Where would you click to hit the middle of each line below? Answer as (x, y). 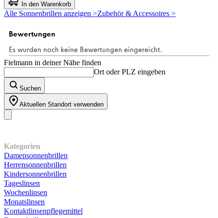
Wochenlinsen (26, 192)
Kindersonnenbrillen (35, 174)
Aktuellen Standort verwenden (62, 104)
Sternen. (17, 19)
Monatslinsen (24, 201)
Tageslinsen (22, 183)
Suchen (30, 88)
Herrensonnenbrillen (35, 164)
